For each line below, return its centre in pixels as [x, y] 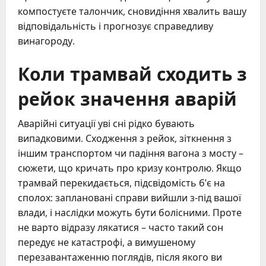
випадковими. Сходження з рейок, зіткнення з [125, 139]
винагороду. [46, 41]
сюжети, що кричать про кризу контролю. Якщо [130, 168]
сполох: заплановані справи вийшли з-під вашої [129, 198]
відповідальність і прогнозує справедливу [115, 26]
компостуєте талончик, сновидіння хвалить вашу [132, 12]
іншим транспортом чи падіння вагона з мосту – [131, 153]
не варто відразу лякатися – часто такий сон [121, 228]
